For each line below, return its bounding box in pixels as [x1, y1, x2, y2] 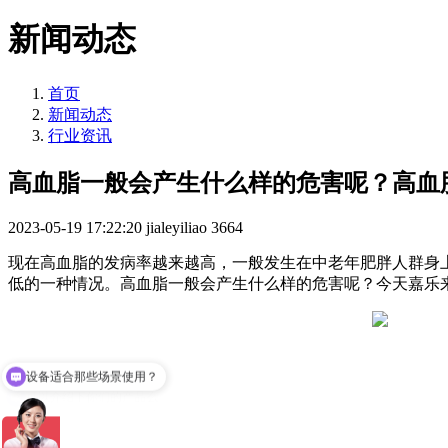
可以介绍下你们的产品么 [26, 371, 158, 386]
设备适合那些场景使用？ [26, 332, 158, 347]
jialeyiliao [146, 218, 207, 236]
